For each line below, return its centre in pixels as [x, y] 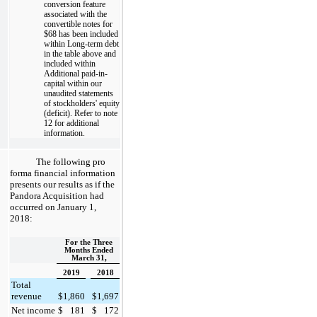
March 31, [89, 258]
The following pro [71, 161]
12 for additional [71, 123]
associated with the [75, 14]
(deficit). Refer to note [81, 113]
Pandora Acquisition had [57, 195]
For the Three [89, 242]
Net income [33, 310]
